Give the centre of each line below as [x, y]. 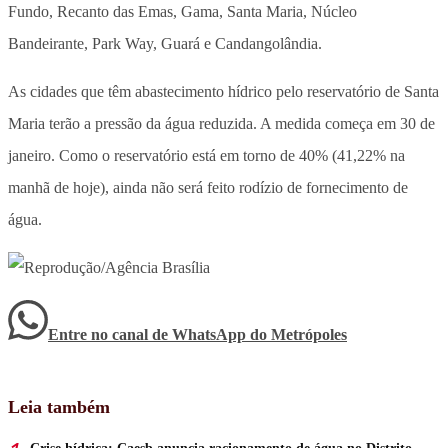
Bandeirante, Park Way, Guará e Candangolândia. [165, 43]
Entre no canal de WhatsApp [149, 334]
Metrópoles [309, 334]
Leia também [59, 406]
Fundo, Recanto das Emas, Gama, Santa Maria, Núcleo [182, 11]
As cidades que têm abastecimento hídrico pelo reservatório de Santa [223, 91]
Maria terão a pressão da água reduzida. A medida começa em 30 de [221, 123]
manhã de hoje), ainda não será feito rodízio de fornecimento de [208, 187]
